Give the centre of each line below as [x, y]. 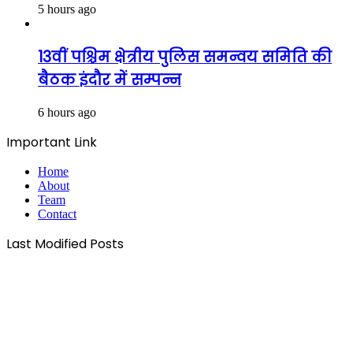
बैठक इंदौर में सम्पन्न [110, 80]
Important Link [52, 143]
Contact [57, 214]
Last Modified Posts [65, 244]
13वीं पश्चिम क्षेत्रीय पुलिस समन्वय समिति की [185, 57]
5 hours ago [67, 9]
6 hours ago [67, 113]
